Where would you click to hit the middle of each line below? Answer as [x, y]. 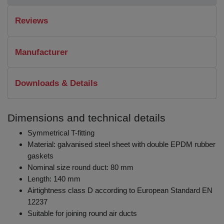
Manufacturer [41, 52]
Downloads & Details [56, 83]
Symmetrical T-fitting [61, 132]
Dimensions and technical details [86, 117]
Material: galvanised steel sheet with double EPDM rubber [121, 144]
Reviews [31, 21]
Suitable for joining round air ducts [82, 213]
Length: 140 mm [54, 178]
